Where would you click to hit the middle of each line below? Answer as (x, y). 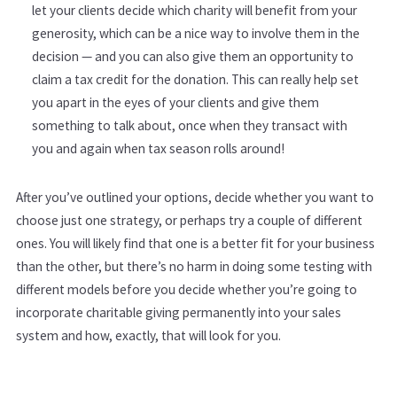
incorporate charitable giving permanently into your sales (179, 312)
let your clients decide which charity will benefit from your (195, 11)
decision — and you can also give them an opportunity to (193, 57)
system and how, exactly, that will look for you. (150, 335)
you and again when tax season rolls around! (158, 149)
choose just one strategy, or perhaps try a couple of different (189, 220)
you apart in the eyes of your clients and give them (175, 103)
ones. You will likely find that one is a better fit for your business (195, 243)
